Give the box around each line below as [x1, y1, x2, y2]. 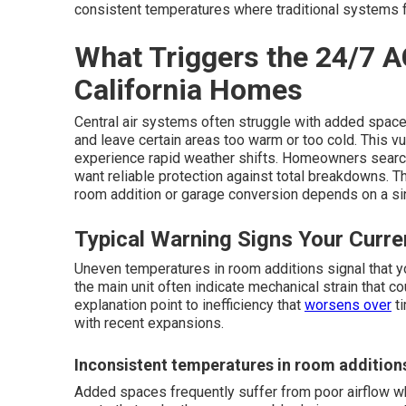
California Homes [74, 72, 303, 107]
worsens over [304, 296, 391, 314]
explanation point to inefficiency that [74, 296, 304, 314]
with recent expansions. [74, 314, 224, 332]
